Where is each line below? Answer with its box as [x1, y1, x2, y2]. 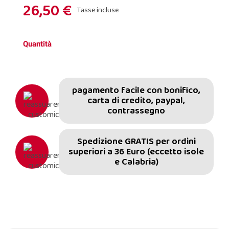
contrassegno [107, 104, 165, 118]
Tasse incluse [77, 4, 119, 16]
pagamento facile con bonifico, [72, 83, 200, 98]
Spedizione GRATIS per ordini [77, 134, 196, 149]
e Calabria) [114, 155, 158, 169]
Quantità [23, 39, 52, 49]
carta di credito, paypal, [87, 94, 185, 108]
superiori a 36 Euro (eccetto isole [68, 145, 204, 159]
